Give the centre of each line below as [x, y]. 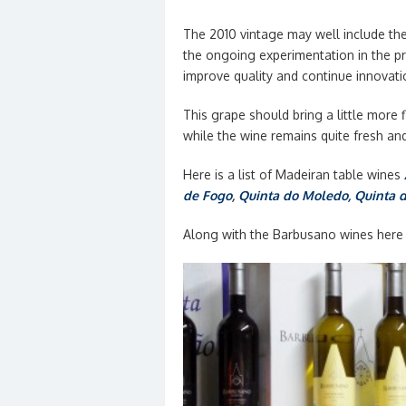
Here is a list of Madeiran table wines [294, 174]
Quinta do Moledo [293, 195]
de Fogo [208, 195]
